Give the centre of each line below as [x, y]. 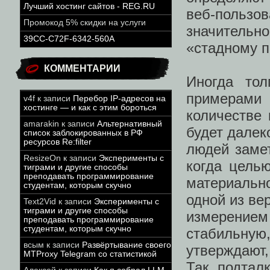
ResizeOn [42, 158]
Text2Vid [40, 202]
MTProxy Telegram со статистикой [90, 254]
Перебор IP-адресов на [119, 99]
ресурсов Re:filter [58, 142]
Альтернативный [130, 124]
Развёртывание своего [127, 245]
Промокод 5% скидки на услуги [85, 23]
